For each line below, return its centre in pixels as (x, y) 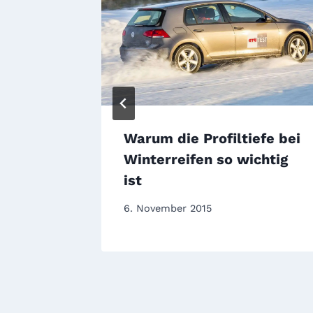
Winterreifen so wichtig (206, 160)
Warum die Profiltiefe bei (212, 139)
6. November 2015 (168, 209)
